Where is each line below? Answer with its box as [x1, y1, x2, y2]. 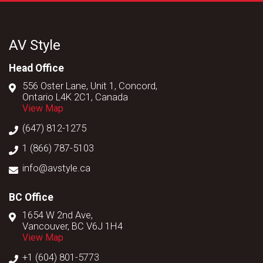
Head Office [9, 62, 64, 75]
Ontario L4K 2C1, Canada [22, 92, 128, 103]
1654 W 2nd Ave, [22, 210, 93, 221]
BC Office [9, 191, 53, 204]
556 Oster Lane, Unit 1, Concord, [22, 80, 157, 92]
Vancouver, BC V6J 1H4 [22, 221, 123, 232]
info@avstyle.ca [22, 163, 90, 174]
